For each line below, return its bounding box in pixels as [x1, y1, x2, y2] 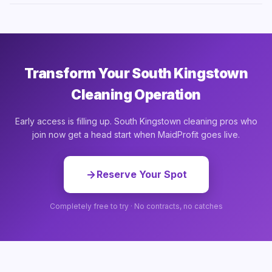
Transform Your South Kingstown [24, 65, 248, 81]
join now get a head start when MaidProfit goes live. [32, 129, 240, 140]
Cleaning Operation [71, 86, 201, 103]
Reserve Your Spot [96, 168, 187, 180]
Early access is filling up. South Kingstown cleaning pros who [15, 116, 257, 126]
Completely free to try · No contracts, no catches [49, 202, 223, 211]
